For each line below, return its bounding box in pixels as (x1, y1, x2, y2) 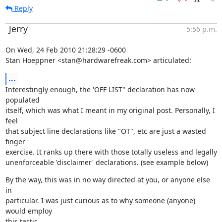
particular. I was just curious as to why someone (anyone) (5, 196, 195, 205)
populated (5, 95, 40, 105)
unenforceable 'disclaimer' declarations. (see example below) (5, 158, 208, 167)
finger (5, 137, 25, 146)
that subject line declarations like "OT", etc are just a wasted (5, 126, 206, 136)
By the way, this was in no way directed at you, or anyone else (5, 175, 210, 184)
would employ (5, 206, 52, 216)
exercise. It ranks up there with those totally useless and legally (5, 147, 217, 157)
